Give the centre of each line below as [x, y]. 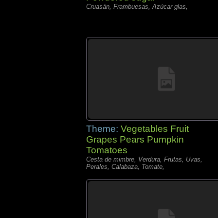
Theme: [103, 129]
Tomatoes [107, 150]
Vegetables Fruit [155, 129]
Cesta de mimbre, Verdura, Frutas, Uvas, [144, 159]
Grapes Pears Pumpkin [135, 139]
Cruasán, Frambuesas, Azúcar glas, [137, 7]
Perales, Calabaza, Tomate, [125, 167]
